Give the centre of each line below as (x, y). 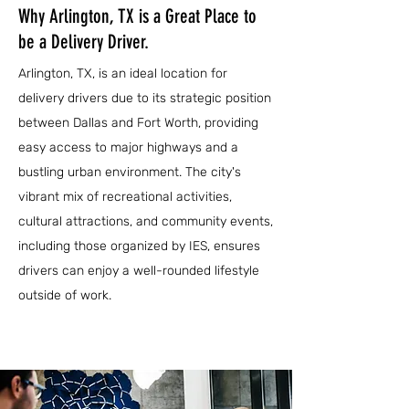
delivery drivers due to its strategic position (145, 98)
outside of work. (65, 295)
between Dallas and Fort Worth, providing (138, 123)
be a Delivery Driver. (84, 42)
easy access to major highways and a (128, 147)
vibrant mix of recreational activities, (125, 197)
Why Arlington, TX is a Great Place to (137, 16)
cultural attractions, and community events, (146, 221)
